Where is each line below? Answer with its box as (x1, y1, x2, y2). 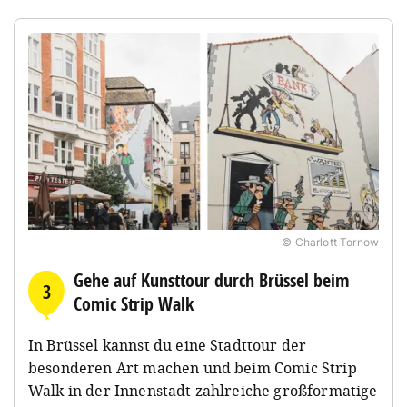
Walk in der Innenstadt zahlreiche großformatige (28, 380, 378, 401)
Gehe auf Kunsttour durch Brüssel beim (74, 267, 350, 293)
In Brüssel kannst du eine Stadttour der (28, 334, 307, 355)
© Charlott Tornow (282, 234, 379, 249)
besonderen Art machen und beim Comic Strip (28, 357, 357, 378)
